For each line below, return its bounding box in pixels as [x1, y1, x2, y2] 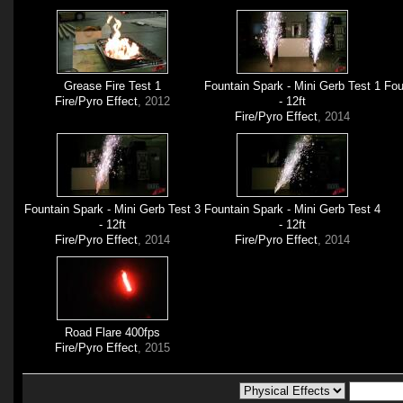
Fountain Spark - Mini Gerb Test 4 [204, 202, 381, 216]
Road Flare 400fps [65, 326, 161, 339]
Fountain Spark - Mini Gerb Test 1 [204, 79, 381, 93]
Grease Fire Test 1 [64, 79, 162, 93]
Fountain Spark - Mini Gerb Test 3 [24, 202, 201, 216]
